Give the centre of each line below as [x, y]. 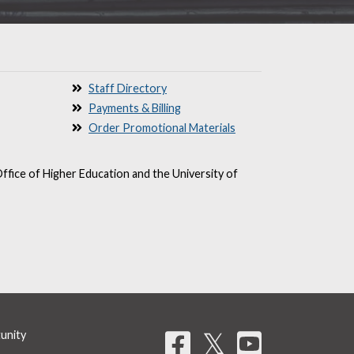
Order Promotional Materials [162, 128]
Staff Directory [128, 88]
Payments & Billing [135, 108]
